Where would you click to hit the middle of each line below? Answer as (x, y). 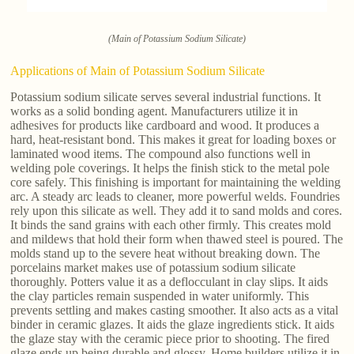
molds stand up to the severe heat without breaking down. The (166, 253)
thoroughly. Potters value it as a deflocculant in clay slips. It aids (169, 281)
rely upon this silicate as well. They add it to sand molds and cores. (177, 210)
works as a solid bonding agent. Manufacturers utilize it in (154, 111)
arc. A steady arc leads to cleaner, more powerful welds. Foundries (175, 196)
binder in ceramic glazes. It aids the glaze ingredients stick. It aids (173, 324)
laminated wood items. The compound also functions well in (161, 153)
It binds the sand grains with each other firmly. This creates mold (171, 224)
